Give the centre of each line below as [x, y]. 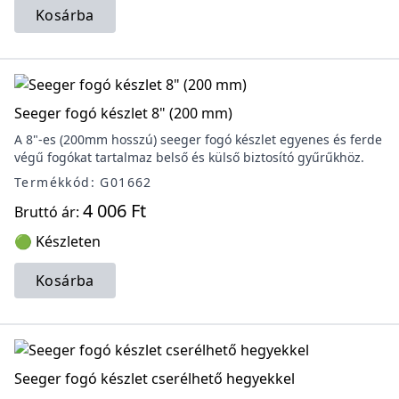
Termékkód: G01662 [83, 182]
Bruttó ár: [49, 212]
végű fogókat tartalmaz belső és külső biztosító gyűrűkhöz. [189, 157]
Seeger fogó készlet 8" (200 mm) [123, 113]
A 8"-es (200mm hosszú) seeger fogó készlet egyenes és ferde [198, 139]
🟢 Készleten [57, 241]
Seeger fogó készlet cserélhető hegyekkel [155, 379]
